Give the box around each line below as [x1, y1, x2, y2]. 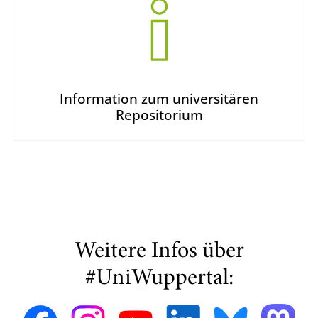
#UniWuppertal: [84, 268, 234, 290]
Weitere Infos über [74, 241, 244, 263]
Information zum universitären [60, 89, 258, 108]
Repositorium [115, 105, 203, 124]
